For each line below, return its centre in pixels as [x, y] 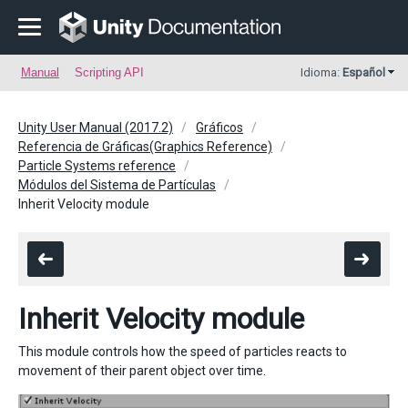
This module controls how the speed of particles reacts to [183, 352]
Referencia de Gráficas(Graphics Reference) [145, 147]
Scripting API [109, 72]
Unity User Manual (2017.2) [96, 127]
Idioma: [321, 72]
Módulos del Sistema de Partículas [117, 185]
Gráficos [219, 127]
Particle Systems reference [97, 166]
